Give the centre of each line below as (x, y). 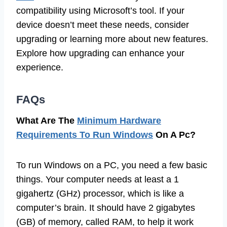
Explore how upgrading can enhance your (100, 53)
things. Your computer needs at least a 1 (98, 180)
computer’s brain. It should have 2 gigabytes (106, 208)
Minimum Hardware (119, 121)
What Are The (47, 121)
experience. (40, 68)
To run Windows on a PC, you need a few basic (112, 165)
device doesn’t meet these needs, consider (103, 25)
